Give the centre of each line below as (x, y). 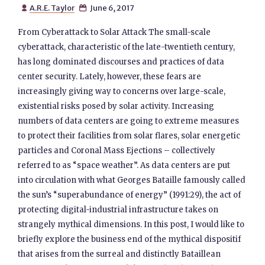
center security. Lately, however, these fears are (110, 77)
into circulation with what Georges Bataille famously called (132, 180)
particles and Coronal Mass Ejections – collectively (117, 151)
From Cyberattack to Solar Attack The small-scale (114, 32)
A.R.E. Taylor (52, 8)
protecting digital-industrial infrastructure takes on (118, 210)
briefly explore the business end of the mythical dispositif (130, 239)
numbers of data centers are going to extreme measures (129, 121)
